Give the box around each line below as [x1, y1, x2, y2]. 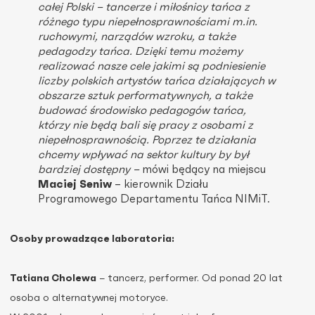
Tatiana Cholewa [10, 274, 96, 284]
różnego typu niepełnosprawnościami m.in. [38, 16, 257, 28]
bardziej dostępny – [38, 164, 142, 176]
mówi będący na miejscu [142, 164, 266, 176]
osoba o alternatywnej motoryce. [10, 293, 168, 304]
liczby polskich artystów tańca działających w [38, 75, 276, 87]
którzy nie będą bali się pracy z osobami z [38, 120, 253, 131]
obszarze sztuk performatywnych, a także [38, 90, 252, 102]
